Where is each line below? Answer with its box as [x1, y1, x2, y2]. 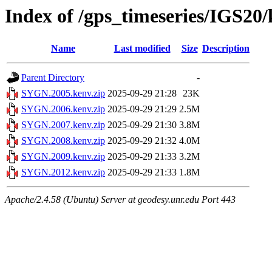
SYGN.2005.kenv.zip [21, 88, 105, 99]
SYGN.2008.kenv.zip [21, 135, 105, 146]
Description [202, 43, 250, 54]
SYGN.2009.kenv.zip [21, 151, 105, 162]
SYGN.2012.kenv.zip [21, 167, 105, 178]
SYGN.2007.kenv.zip [21, 120, 105, 131]
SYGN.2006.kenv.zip [21, 104, 105, 115]
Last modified [114, 43, 171, 54]
